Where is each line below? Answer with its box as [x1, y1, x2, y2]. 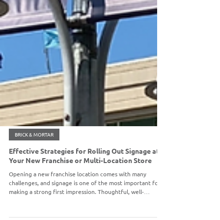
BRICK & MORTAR [15, 184, 54, 191]
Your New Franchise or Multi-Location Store [9, 209, 152, 218]
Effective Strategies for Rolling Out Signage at [9, 199, 159, 208]
